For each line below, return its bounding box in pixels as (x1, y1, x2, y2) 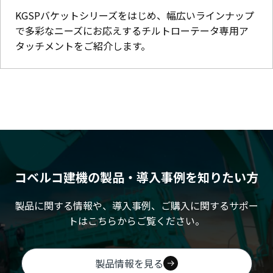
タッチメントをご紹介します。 (15, 38, 151, 53)
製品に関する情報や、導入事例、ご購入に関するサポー (15, 197, 258, 213)
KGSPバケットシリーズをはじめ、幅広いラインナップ (15, 7, 254, 23)
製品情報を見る (95, 255, 163, 271)
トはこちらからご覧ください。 (68, 213, 205, 228)
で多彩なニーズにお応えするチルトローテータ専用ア (15, 23, 249, 38)
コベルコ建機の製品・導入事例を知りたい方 (15, 168, 258, 186)
